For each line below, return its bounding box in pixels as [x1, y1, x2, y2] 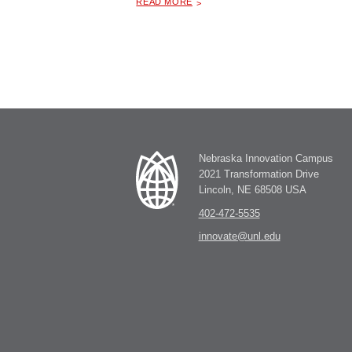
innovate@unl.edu [198, 231, 280, 243]
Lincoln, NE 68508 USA [198, 184, 306, 196]
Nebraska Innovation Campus [198, 152, 333, 164]
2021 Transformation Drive [198, 168, 319, 180]
